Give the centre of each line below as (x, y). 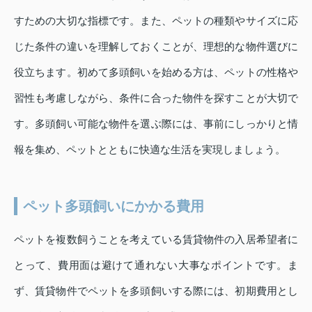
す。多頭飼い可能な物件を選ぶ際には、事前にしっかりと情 (156, 123)
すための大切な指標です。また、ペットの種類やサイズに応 (156, 20)
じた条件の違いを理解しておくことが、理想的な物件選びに (156, 46)
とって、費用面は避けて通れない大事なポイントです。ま (156, 265)
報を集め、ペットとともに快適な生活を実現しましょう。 (150, 149)
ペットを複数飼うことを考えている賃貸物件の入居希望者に (156, 239)
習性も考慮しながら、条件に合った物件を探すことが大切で (156, 97)
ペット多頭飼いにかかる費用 (114, 206)
